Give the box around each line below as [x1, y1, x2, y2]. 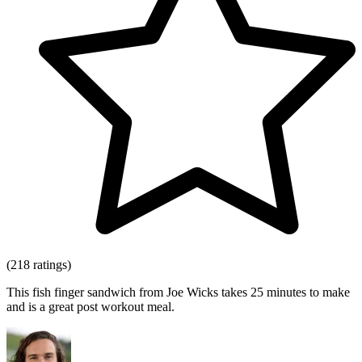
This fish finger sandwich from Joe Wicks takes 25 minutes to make [6, 285, 350, 300]
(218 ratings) [6, 258, 71, 272]
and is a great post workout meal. [6, 300, 175, 314]
